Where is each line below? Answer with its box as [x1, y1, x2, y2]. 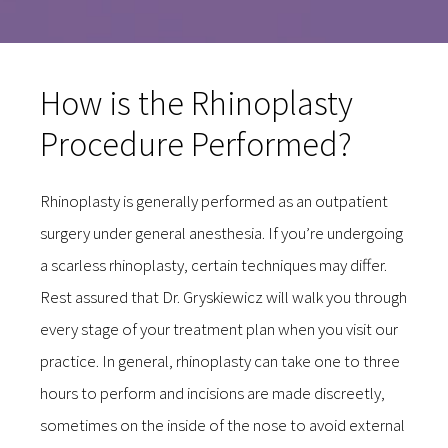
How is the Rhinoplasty [40, 81, 353, 124]
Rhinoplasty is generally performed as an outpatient [40, 189, 388, 212]
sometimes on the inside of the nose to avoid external [40, 413, 405, 436]
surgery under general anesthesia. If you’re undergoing [40, 221, 403, 244]
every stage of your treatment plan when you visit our [40, 317, 398, 340]
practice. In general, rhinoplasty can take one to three [40, 349, 400, 372]
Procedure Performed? [40, 122, 352, 165]
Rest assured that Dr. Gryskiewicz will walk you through [40, 285, 407, 308]
